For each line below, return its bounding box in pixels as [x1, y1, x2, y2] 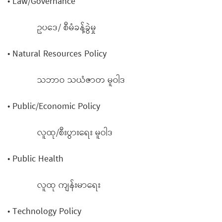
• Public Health [7, 152, 63, 166]
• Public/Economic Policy [7, 99, 100, 114]
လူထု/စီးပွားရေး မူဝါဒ [7, 125, 113, 140]
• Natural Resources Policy [7, 47, 107, 61]
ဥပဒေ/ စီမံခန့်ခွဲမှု [7, 20, 96, 35]
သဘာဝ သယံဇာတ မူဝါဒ [7, 73, 125, 88]
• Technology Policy [7, 204, 81, 219]
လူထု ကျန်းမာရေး [7, 178, 101, 193]
